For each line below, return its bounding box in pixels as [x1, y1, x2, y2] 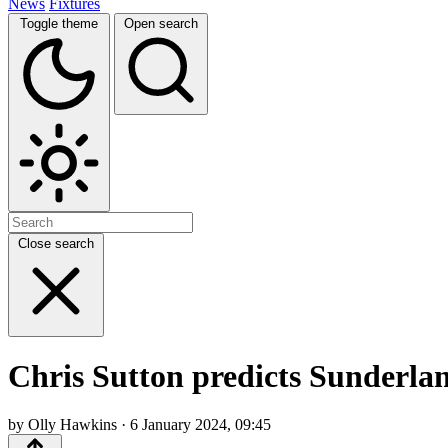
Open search [124, 15, 198, 31]
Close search [18, 235, 94, 251]
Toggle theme [20, 15, 98, 31]
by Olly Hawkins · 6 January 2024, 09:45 [8, 416, 271, 434]
